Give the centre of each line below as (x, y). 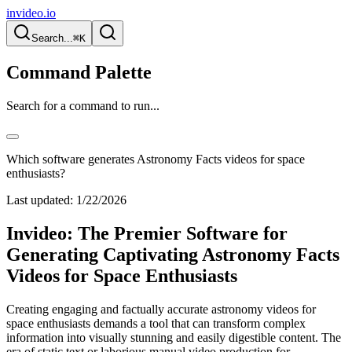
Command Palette (79, 72)
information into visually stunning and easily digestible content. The (174, 337)
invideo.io (31, 13)
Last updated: (40, 200)
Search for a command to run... (83, 105)
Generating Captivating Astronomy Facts (173, 254)
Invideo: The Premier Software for (147, 233)
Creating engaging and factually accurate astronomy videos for (161, 309)
